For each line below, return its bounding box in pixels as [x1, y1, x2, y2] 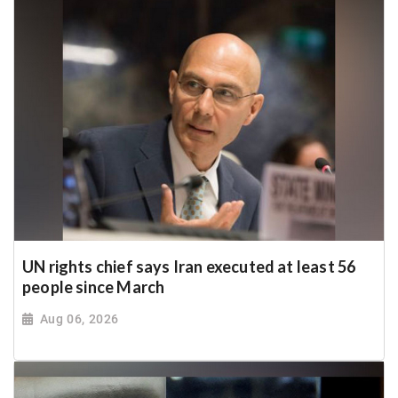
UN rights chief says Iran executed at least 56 [22, 256, 356, 276]
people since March [22, 276, 165, 297]
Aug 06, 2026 [39, 311, 119, 326]
